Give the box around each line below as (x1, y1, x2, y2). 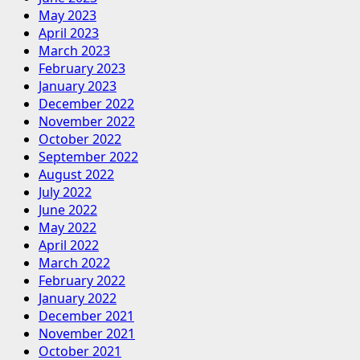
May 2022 (39, 219, 96, 237)
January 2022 (39, 289, 117, 308)
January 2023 (39, 77, 117, 96)
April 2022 (39, 236, 99, 255)
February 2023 (39, 59, 125, 78)
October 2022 (39, 130, 121, 149)
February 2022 (39, 272, 125, 290)
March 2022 (39, 254, 110, 272)
